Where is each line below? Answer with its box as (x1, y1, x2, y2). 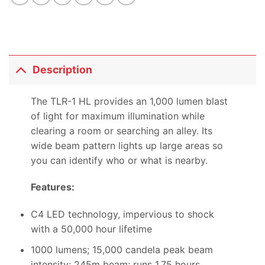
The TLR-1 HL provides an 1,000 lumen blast (30, 95, 228, 107)
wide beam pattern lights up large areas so (30, 139, 223, 151)
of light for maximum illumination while (30, 109, 205, 122)
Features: (30, 181, 75, 193)
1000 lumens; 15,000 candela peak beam (30, 243, 213, 256)
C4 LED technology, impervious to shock (30, 208, 214, 221)
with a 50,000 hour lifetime (30, 223, 152, 235)
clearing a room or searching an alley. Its (30, 124, 212, 137)
